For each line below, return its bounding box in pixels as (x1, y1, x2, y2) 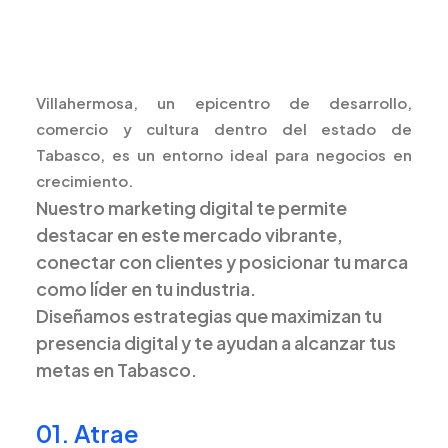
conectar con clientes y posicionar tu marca (36, 250, 408, 273)
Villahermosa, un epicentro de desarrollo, (36, 93, 412, 112)
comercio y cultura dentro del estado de (36, 119, 412, 138)
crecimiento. (36, 171, 133, 190)
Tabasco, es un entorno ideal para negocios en (36, 145, 412, 164)
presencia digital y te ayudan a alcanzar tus (36, 331, 396, 354)
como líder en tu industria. (36, 277, 256, 300)
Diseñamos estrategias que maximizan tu (36, 304, 382, 327)
